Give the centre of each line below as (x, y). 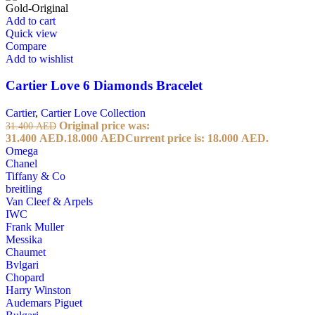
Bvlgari (22, 265)
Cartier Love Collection (93, 113)
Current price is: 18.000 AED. (197, 139)
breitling (24, 189)
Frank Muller (35, 227)
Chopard (25, 278)
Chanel (21, 164)
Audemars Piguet (44, 303)
